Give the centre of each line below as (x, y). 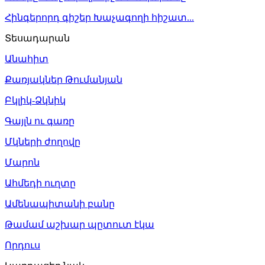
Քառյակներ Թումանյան (64, 79)
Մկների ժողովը (43, 141)
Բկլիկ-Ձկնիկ (35, 100)
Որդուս (22, 245)
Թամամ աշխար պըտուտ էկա (80, 224)
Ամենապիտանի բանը (60, 203)
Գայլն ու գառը (40, 121)
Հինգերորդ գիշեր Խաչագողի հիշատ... (99, 17)
